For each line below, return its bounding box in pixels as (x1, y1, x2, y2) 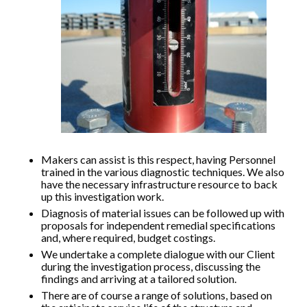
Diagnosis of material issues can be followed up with (41, 206, 284, 219)
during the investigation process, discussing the (41, 260, 260, 273)
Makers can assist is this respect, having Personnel (41, 153, 275, 166)
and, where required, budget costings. (41, 231, 215, 244)
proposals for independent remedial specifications (41, 219, 275, 232)
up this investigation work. (41, 190, 164, 203)
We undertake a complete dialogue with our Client (41, 247, 275, 260)
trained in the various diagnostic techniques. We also (41, 165, 284, 178)
